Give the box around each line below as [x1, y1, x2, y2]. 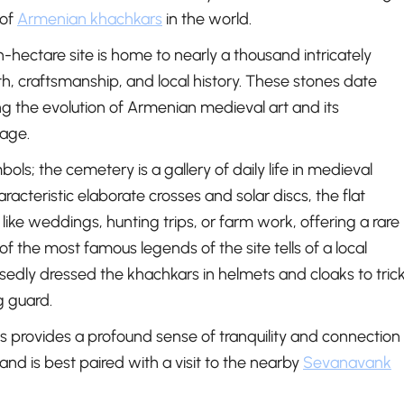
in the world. [162, 9, 252, 30]
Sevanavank [303, 353, 391, 373]
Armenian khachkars [17, 9, 162, 30]
